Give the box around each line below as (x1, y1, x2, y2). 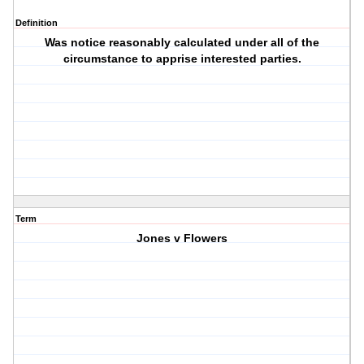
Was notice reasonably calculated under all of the (45, 36, 320, 50)
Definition (15, 18, 58, 28)
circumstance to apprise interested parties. (63, 52, 301, 66)
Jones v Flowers (136, 232, 228, 245)
